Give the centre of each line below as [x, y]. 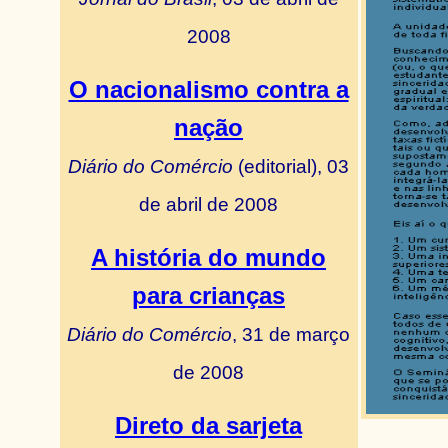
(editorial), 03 [291, 166]
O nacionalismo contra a [208, 89]
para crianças [208, 295]
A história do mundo [208, 257]
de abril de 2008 [208, 204]
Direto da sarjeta [208, 425]
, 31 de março [291, 334]
